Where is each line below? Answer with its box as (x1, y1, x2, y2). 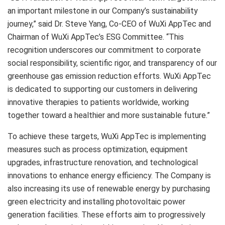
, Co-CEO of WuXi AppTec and (105, 19, 211, 29)
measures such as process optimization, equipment (8, 144, 188, 154)
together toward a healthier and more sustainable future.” (8, 110, 210, 120)
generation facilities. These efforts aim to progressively (8, 209, 205, 219)
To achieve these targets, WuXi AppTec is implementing (8, 131, 206, 141)
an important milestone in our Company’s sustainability (8, 6, 198, 16)
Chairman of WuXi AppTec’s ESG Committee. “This (8, 32, 184, 42)
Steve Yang (65, 19, 105, 29)
